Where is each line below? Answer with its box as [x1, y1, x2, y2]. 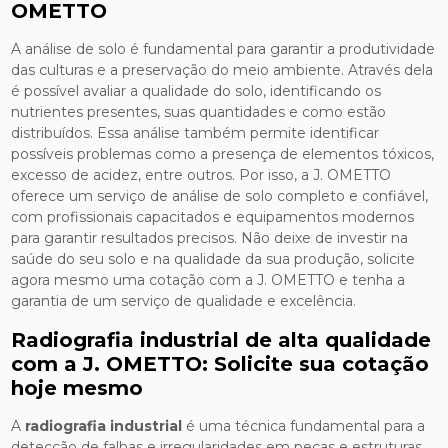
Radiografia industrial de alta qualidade [11, 327, 432, 352]
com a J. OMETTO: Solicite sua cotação [11, 351, 430, 376]
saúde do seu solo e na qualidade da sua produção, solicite [11, 249, 416, 268]
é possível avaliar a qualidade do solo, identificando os [11, 81, 382, 100]
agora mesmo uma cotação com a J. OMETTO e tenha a [11, 270, 406, 289]
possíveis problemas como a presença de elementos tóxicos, [11, 144, 435, 163]
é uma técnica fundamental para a [182, 416, 426, 435]
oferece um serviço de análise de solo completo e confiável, [11, 186, 429, 205]
